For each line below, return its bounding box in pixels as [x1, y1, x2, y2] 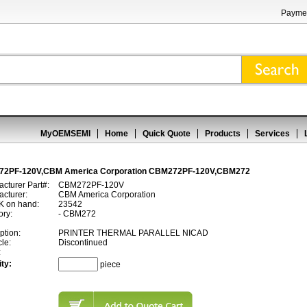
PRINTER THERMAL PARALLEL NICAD [58, 228, 208, 238]
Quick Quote [143, 129, 191, 138]
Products [205, 129, 241, 138]
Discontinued [58, 238, 108, 247]
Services [255, 129, 290, 138]
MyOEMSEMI [40, 129, 90, 138]
